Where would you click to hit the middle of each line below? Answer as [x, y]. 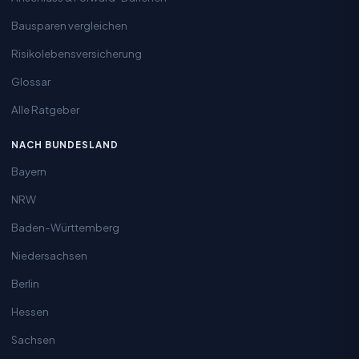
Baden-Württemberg [65, 227]
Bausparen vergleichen [69, 25]
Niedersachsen [49, 255]
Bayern [29, 171]
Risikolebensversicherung [77, 53]
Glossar [31, 81]
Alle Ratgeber [45, 109]
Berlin [25, 283]
